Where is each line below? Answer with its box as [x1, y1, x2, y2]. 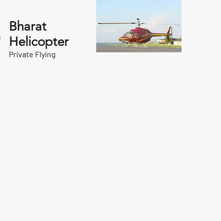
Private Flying [8, 49, 56, 59]
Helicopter [8, 34, 69, 49]
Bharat [8, 19, 46, 34]
